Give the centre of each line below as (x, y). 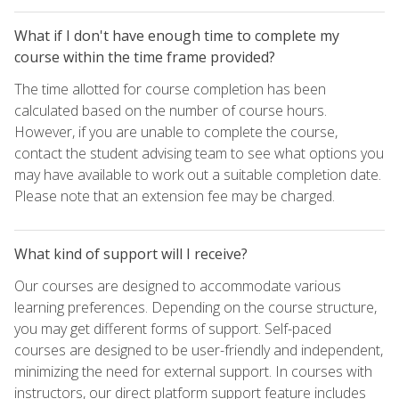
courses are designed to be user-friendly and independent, (199, 350)
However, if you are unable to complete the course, (176, 131)
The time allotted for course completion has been (170, 89)
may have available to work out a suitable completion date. (198, 174)
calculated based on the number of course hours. (171, 110)
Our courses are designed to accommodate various (178, 285)
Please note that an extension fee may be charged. (175, 195)
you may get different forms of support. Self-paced (173, 328)
